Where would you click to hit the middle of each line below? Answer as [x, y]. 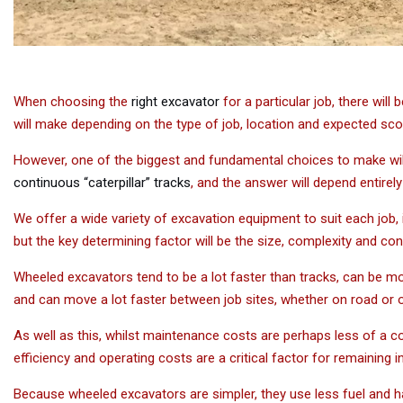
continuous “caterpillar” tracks [102, 183]
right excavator [175, 102]
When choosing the [72, 102]
